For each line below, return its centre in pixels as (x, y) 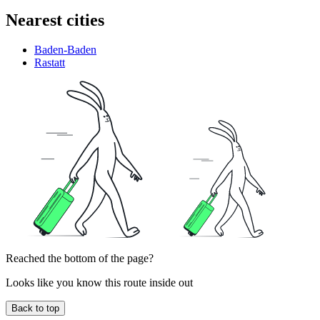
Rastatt (50, 63)
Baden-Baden (65, 50)
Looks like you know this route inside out (99, 283)
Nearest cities (55, 20)
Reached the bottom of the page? (80, 259)
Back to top (35, 309)
